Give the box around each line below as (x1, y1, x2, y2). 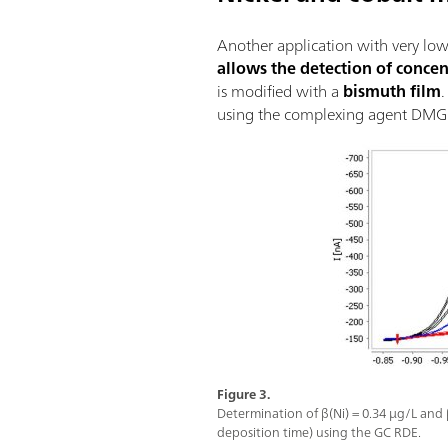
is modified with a (217, 77, 344, 106)
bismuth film (343, 77, 442, 106)
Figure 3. (217, 383, 271, 407)
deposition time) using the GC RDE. (217, 421, 422, 445)
